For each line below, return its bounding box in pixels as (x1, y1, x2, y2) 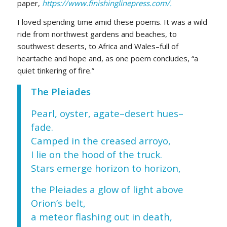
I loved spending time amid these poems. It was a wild (17, 17, 207, 27)
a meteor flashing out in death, (30, 210, 172, 223)
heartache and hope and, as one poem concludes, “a (17, 53, 198, 64)
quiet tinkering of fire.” (17, 65, 94, 76)
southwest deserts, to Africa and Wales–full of (17, 41, 178, 52)
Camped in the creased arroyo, (30, 134, 171, 147)
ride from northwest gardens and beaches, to (17, 29, 177, 40)
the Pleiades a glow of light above (30, 183, 183, 196)
